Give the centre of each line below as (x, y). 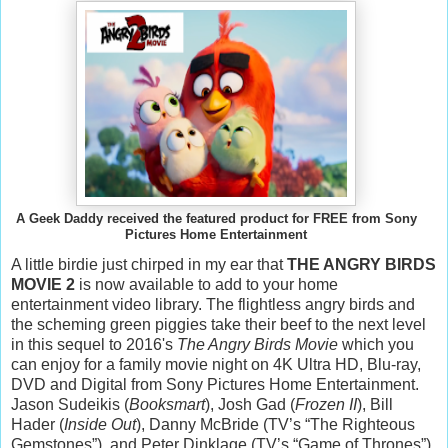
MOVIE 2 (43, 284)
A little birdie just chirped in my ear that (149, 264)
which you (376, 344)
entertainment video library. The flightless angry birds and (213, 304)
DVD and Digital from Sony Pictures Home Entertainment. (215, 384)
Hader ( (37, 424)
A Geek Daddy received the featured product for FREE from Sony (216, 218)
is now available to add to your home (206, 284)
